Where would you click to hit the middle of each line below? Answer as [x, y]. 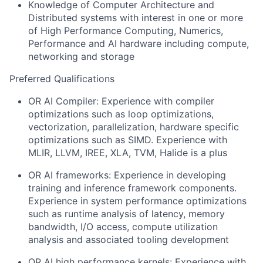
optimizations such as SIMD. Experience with [128, 140]
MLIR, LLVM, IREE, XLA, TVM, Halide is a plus [128, 153]
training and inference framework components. [132, 188]
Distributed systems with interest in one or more [136, 18]
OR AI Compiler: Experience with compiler [121, 101]
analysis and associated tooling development [129, 240]
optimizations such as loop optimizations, [121, 114]
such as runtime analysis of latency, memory [127, 214]
